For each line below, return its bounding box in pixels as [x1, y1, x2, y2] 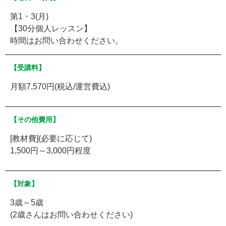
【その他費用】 [10, 115, 60, 124]
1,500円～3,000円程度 [10, 146, 91, 155]
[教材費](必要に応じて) [10, 134, 92, 143]
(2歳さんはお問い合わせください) [10, 210, 133, 219]
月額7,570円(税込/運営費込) [10, 82, 110, 91]
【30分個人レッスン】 [10, 24, 92, 33]
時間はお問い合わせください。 [10, 36, 123, 45]
